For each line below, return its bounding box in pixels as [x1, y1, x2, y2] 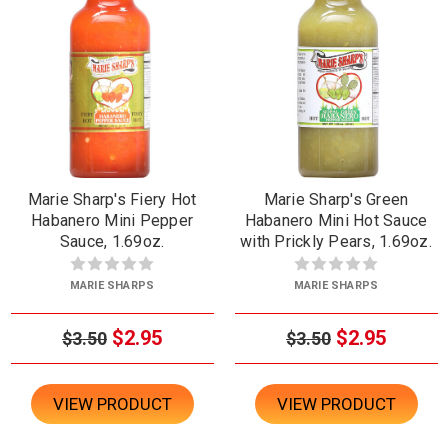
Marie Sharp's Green [263, 189, 409, 209]
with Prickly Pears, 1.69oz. [240, 231, 432, 251]
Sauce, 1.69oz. [59, 231, 165, 251]
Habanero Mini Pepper [31, 210, 193, 230]
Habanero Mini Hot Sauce [244, 210, 428, 230]
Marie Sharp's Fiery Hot [27, 189, 197, 209]
